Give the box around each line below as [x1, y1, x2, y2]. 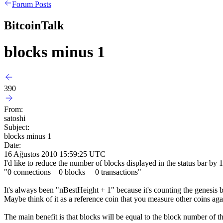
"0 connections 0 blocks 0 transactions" [4, 167, 141, 176]
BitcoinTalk [4, 18, 64, 32]
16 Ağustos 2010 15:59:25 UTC [4, 149, 106, 158]
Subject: [4, 122, 29, 131]
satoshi [4, 113, 25, 122]
